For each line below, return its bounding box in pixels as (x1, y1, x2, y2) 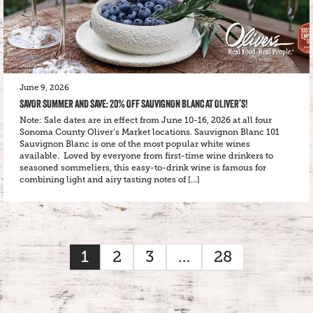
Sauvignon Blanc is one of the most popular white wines (20, 139, 250, 149)
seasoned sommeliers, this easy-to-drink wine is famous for (20, 163, 266, 173)
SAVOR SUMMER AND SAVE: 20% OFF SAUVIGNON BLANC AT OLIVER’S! (20, 97, 248, 110)
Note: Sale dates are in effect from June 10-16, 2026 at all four (20, 115, 272, 125)
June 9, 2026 (20, 83, 69, 92)
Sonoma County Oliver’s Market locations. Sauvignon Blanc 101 (20, 127, 279, 137)
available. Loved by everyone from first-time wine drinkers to (20, 151, 273, 161)
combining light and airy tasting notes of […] (20, 175, 200, 184)
